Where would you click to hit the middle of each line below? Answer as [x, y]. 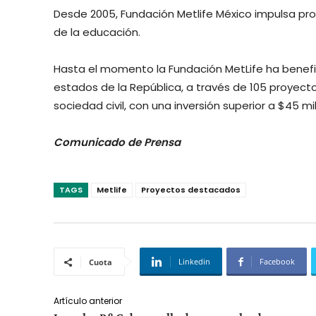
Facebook [277, 262]
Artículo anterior [88, 301]
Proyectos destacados [191, 190]
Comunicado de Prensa [117, 142]
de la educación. [97, 32]
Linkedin [194, 262]
